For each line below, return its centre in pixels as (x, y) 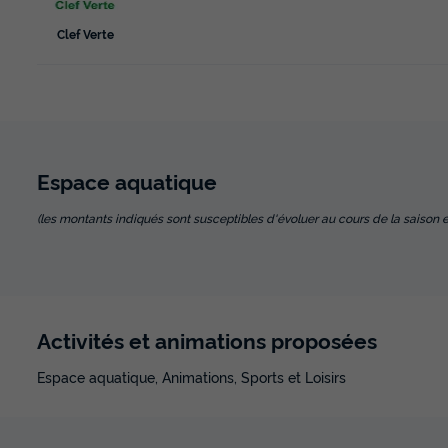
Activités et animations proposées (207, 339)
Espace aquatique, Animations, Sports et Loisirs (191, 376)
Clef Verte (85, 34)
